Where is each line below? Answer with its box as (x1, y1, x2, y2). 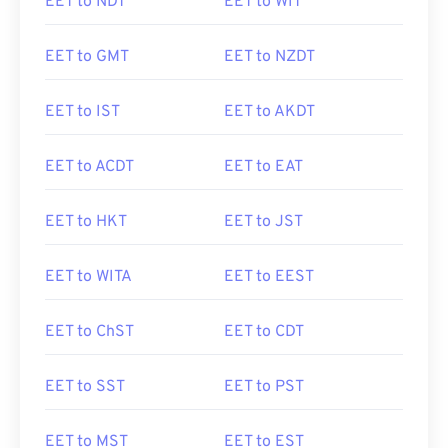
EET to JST (224, 212, 303, 232)
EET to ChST (45, 322, 134, 342)
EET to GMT (45, 47, 129, 67)
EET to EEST (224, 267, 314, 287)
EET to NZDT (224, 47, 315, 67)
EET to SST (45, 377, 125, 397)
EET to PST (224, 377, 304, 397)
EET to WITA (45, 267, 132, 287)
